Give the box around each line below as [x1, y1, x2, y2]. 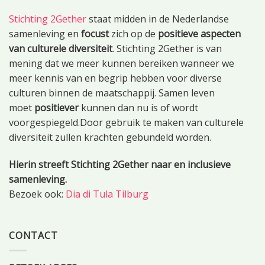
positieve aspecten [158, 27, 241, 41]
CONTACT [9, 229, 58, 243]
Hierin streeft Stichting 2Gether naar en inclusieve [9, 158, 231, 172]
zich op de [109, 27, 158, 41]
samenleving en [9, 27, 81, 41]
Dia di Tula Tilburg [66, 188, 148, 201]
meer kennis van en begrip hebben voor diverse [9, 72, 222, 85]
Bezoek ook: [9, 188, 66, 201]
